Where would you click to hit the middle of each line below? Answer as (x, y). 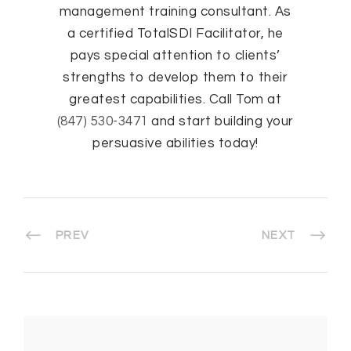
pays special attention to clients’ (175, 56)
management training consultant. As (175, 12)
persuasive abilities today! (175, 144)
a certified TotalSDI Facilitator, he (175, 34)
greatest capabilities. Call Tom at (175, 100)
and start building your (221, 122)
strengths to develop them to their (175, 78)
